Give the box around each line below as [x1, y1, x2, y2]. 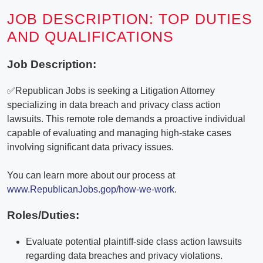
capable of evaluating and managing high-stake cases [7, 127, 231, 138]
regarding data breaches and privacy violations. [26, 251, 222, 261]
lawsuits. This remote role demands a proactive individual [7, 113, 245, 124]
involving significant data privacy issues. [7, 141, 174, 152]
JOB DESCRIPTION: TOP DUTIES [7, 11, 252, 28]
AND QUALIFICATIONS [7, 28, 178, 45]
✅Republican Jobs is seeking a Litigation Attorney [7, 85, 215, 96]
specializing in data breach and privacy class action [7, 99, 221, 110]
